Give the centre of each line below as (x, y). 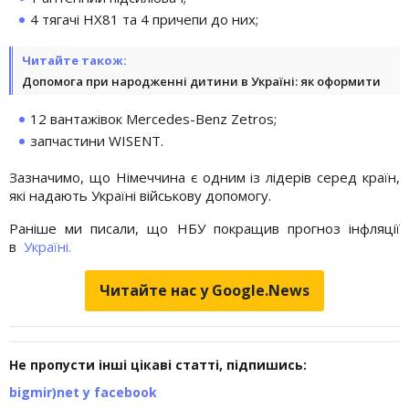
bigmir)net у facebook (83, 392)
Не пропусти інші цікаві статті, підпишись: (158, 364)
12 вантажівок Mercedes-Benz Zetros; (153, 118)
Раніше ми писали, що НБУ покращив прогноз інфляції (204, 228)
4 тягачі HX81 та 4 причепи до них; (144, 19)
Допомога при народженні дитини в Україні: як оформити (201, 81)
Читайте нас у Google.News (204, 290)
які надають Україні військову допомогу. (140, 195)
